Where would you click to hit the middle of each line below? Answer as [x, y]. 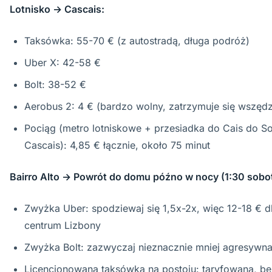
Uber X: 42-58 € [63, 63]
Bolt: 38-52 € [55, 84]
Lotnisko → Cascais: [57, 9]
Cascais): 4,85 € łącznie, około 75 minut [117, 145]
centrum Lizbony [63, 225]
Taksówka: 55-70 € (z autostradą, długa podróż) [137, 41]
